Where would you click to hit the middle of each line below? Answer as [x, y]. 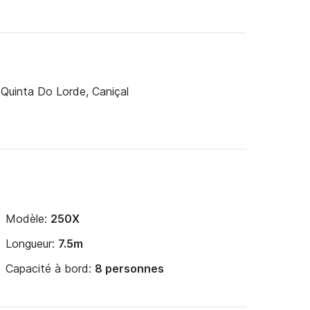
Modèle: [28, 219]
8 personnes [129, 268]
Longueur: [32, 244]
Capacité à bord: [50, 268]
